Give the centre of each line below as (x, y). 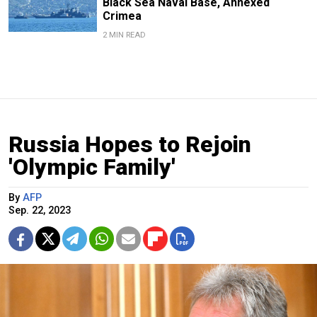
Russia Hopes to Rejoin (130, 144)
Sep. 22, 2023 (40, 210)
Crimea (122, 16)
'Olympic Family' (92, 167)
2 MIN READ (124, 35)
